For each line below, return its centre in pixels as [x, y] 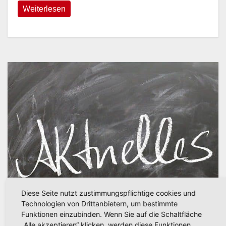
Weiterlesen [44, 9]
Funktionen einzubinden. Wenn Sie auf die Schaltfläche [111, 214]
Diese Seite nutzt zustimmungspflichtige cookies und [108, 193]
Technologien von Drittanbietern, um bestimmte [99, 203]
